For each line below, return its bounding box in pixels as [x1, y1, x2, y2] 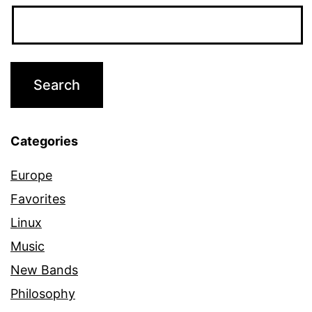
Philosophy [10, 286, 75, 301]
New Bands [10, 262, 78, 277]
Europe [10, 167, 52, 182]
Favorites [10, 191, 65, 206]
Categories [10, 133, 78, 148]
